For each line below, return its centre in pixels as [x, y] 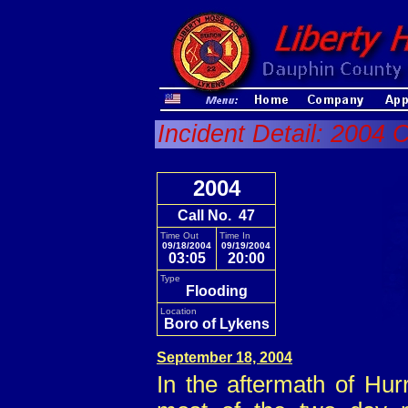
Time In [235, 235]
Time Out [179, 235]
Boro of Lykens [217, 324]
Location [178, 311]
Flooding [216, 291]
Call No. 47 [216, 215]
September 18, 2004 [224, 357]
